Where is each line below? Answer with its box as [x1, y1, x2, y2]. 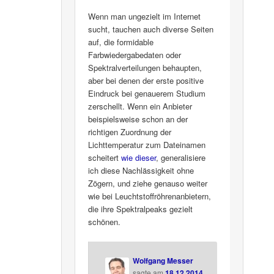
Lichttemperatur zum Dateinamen [88, 139, 206, 151]
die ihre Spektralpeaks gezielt [88, 203, 193, 215]
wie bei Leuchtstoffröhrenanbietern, [88, 190, 212, 202]
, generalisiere [156, 152, 206, 164]
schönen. [88, 216, 121, 228]
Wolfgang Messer [132, 254, 193, 266]
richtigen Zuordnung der [88, 126, 172, 138]
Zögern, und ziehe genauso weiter [88, 177, 208, 190]
